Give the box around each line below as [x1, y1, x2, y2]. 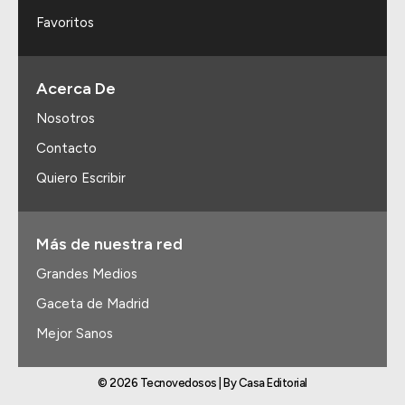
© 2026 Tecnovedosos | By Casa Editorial [98, 376, 307, 391]
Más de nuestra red [36, 234, 183, 255]
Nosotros [36, 110, 95, 127]
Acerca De [36, 79, 116, 99]
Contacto [36, 140, 97, 157]
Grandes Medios [36, 266, 137, 283]
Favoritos [36, 14, 94, 32]
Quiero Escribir [36, 170, 126, 187]
